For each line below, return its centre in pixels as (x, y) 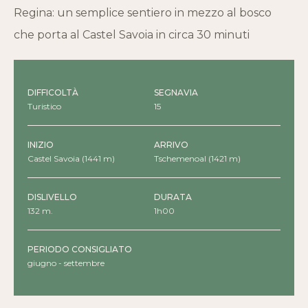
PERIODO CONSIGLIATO (80, 250)
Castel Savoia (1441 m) (71, 159)
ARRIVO (171, 145)
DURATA (173, 197)
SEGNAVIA (176, 93)
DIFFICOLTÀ (53, 93)
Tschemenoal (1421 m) (197, 159)
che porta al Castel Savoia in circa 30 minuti (132, 35)
